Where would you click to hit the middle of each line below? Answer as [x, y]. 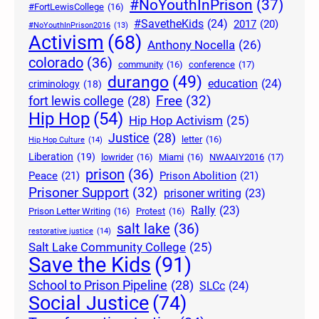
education [233, 83]
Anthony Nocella [191, 45]
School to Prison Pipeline [98, 285]
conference [212, 64]
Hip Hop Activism [176, 120]
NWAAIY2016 [237, 157]
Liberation [51, 156]
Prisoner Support [79, 192]
